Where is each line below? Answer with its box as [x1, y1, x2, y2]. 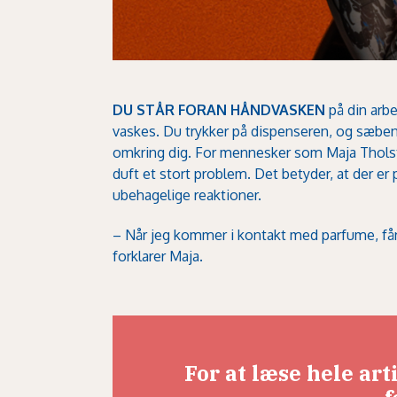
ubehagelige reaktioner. [113, 186, 261, 205]
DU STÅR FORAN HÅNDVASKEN [113, 101, 325, 120]
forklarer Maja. [113, 246, 203, 265]
